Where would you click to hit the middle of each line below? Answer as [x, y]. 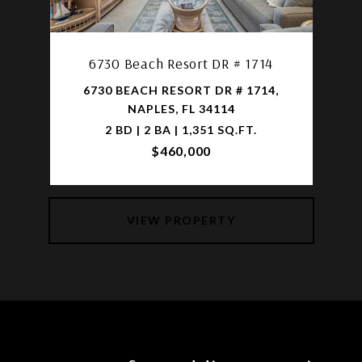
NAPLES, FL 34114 [181, 108]
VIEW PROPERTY [181, 220]
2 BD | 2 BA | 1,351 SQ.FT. [181, 129]
